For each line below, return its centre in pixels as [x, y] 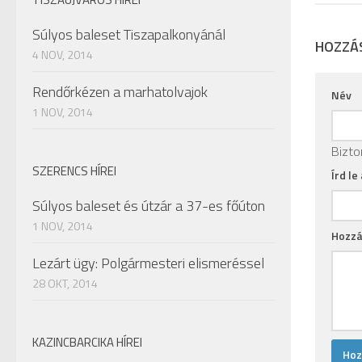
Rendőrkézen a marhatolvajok [120, 92]
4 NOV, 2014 [63, 55]
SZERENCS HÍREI [74, 171]
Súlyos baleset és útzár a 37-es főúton [149, 206]
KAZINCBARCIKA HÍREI [87, 342]
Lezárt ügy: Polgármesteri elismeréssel [148, 263]
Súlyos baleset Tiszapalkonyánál [129, 34]
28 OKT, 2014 [65, 283]
